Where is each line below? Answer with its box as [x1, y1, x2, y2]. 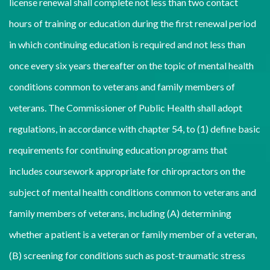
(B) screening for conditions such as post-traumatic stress [9, 250, 245, 261]
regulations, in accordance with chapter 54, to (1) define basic [9, 123, 260, 134]
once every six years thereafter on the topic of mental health [9, 60, 254, 71]
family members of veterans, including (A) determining [9, 207, 231, 219]
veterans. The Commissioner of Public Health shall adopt [9, 102, 242, 113]
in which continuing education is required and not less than [9, 39, 245, 50]
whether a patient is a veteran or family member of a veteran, [9, 228, 257, 240]
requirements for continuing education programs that [9, 144, 227, 155]
